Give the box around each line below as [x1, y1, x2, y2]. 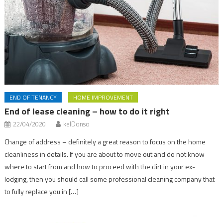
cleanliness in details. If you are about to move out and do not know [4, 148, 205, 159]
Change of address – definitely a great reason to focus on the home [4, 136, 206, 147]
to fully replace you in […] [4, 186, 79, 197]
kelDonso [63, 118, 90, 129]
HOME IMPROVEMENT [73, 92, 133, 102]
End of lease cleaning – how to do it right [4, 104, 170, 118]
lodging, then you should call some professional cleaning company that [4, 173, 215, 184]
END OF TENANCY [9, 92, 57, 102]
